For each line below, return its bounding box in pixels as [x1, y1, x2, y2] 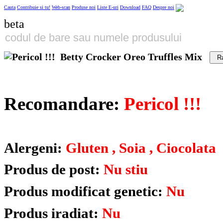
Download [120, 4, 140, 10]
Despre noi [153, 4, 174, 10]
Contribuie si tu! [17, 4, 50, 10]
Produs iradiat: [4, 205, 102, 221]
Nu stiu [104, 162, 148, 178]
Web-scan [52, 4, 70, 10]
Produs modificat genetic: [4, 184, 166, 200]
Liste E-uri [97, 4, 118, 10]
